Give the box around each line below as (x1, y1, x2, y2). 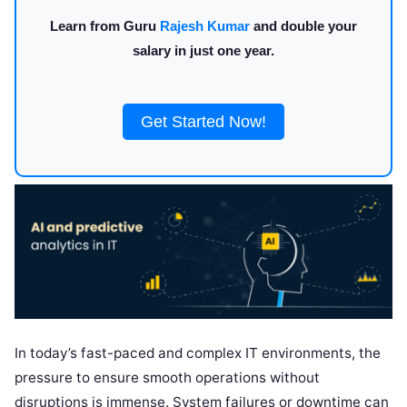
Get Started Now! (141, 113, 266, 131)
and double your (250, 18, 357, 34)
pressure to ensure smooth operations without (15, 368, 320, 386)
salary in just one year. (133, 43, 274, 58)
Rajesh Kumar (160, 18, 250, 34)
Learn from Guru (50, 18, 160, 34)
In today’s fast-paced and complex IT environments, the (15, 343, 381, 362)
